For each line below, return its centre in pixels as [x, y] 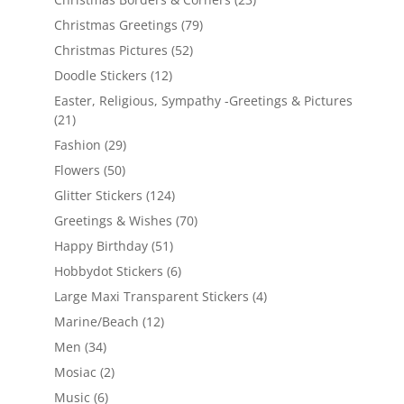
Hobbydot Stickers [108, 271]
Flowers [77, 170]
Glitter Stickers [98, 196]
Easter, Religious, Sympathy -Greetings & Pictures [203, 101]
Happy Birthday [101, 246]
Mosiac [75, 372]
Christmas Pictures [110, 50]
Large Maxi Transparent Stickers [151, 297]
